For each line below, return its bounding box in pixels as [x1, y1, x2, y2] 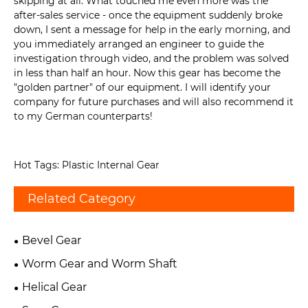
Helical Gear [22, 280, 87, 294]
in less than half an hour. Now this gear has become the [14, 66, 280, 79]
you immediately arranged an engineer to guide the [14, 37, 264, 50]
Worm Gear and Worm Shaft [22, 256, 177, 270]
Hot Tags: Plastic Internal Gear [14, 158, 159, 171]
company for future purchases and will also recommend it [14, 95, 294, 108]
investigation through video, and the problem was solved [14, 52, 289, 65]
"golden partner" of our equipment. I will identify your [14, 80, 271, 93]
